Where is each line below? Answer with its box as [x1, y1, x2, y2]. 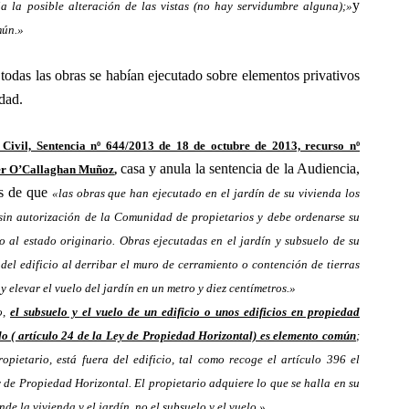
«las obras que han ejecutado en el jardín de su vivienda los [51, 186, 361, 200]
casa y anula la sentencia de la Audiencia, [120, 161, 361, 176]
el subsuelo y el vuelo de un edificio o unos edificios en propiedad [10, 305, 360, 319]
